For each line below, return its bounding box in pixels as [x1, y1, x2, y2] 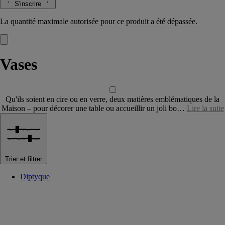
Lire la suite [186, 103, 224, 113]
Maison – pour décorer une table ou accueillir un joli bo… [1, 103, 187, 113]
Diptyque [20, 172, 50, 181]
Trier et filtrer [5, 155, 42, 163]
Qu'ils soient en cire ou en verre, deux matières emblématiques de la [6, 94, 219, 103]
